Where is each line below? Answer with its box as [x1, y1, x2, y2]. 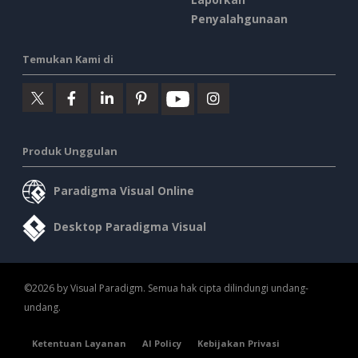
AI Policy [142, 337, 181, 350]
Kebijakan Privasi [197, 337, 280, 350]
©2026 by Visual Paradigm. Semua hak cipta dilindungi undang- [24, 281, 308, 296]
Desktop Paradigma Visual [54, 219, 206, 235]
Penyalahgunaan [191, 10, 288, 26]
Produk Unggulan [22, 143, 117, 158]
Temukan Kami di [22, 51, 113, 66]
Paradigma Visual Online [54, 182, 194, 198]
